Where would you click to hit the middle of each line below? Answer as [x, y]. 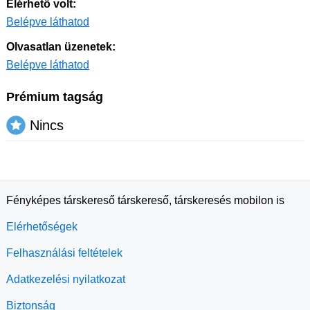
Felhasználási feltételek [64, 253]
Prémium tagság [55, 97]
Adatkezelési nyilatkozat [66, 279]
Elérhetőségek [42, 227]
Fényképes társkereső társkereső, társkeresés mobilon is [145, 200]
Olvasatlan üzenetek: [61, 47]
